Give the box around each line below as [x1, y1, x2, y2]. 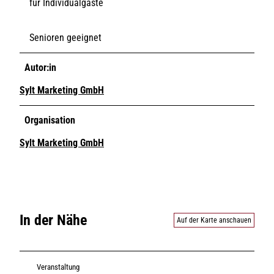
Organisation [24, 114, 75, 126]
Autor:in [24, 61, 56, 73]
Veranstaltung [37, 262, 80, 272]
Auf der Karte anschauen [177, 215, 251, 224]
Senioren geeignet [29, 31, 102, 43]
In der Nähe [20, 211, 87, 229]
